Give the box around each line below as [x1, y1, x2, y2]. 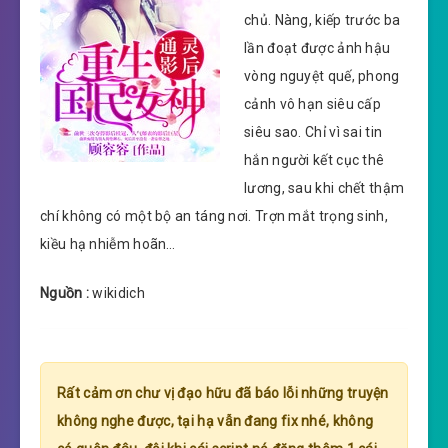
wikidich [89, 284, 145, 301]
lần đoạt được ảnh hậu [244, 39, 391, 56]
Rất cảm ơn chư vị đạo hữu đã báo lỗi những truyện [57, 384, 389, 401]
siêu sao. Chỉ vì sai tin [244, 123, 383, 140]
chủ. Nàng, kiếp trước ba [244, 11, 401, 28]
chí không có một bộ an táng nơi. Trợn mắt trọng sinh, [40, 207, 388, 224]
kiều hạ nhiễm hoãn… [40, 235, 176, 252]
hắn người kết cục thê [244, 151, 385, 168]
